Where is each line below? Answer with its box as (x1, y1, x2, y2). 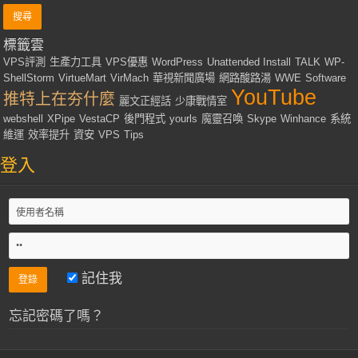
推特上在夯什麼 (3, 90, 116, 109)
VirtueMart (58, 72, 107, 85)
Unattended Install (207, 56, 292, 69)
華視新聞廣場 (153, 72, 216, 85)
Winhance (280, 113, 327, 125)
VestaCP (79, 113, 121, 125)
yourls (169, 113, 198, 125)
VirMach (110, 72, 149, 85)
